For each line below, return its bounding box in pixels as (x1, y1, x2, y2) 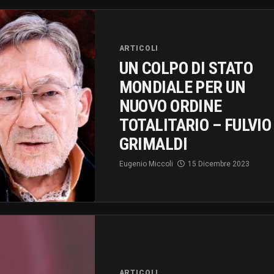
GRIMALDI (119, 133, 188, 154)
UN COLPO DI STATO (119, 57, 253, 78)
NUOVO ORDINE (119, 95, 222, 116)
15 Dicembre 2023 (187, 159, 250, 168)
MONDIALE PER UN (119, 76, 246, 97)
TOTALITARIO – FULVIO (119, 114, 272, 135)
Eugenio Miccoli (119, 159, 173, 168)
